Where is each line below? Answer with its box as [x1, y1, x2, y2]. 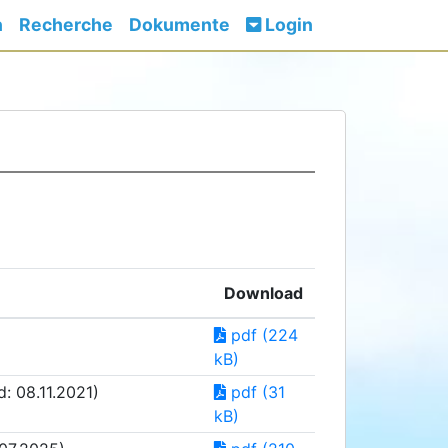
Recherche [19, 14, 113, 35]
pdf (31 [226, 382, 285, 402]
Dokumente [129, 14, 230, 35]
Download [224, 283, 303, 303]
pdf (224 [226, 325, 298, 345]
